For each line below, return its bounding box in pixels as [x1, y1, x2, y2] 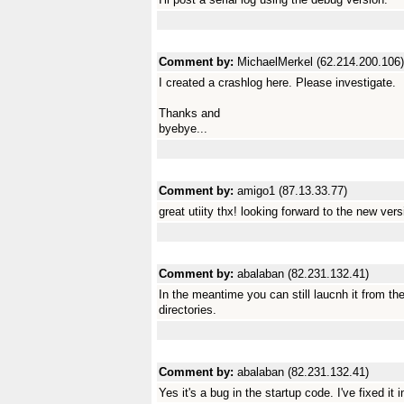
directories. [159, 303, 216, 317]
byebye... [159, 122, 207, 135]
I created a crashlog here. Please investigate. [159, 76, 396, 89]
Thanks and [159, 106, 220, 120]
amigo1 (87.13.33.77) [237, 184, 347, 197]
